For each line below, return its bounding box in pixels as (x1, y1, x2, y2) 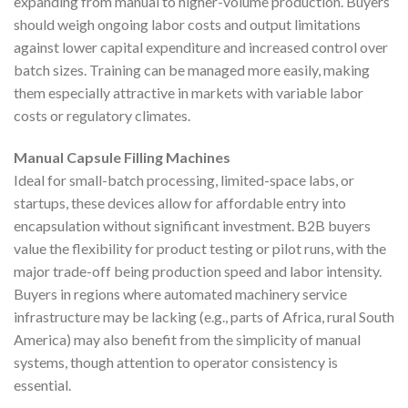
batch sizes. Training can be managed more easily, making (14, 60, 370, 78)
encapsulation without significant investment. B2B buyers (14, 216, 371, 234)
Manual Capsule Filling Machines (14, 148, 230, 166)
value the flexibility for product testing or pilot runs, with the (14, 239, 386, 257)
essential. (14, 375, 71, 393)
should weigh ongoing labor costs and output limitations (14, 15, 361, 33)
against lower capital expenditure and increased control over (14, 37, 388, 56)
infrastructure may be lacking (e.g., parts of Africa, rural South (14, 307, 394, 325)
